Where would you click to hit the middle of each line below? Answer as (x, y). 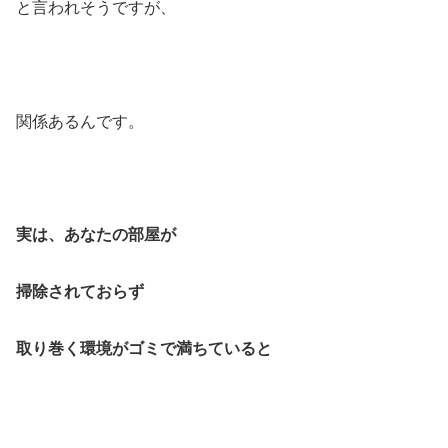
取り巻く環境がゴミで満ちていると (144, 349)
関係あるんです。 (80, 121)
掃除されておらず (80, 292)
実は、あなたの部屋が (96, 235)
